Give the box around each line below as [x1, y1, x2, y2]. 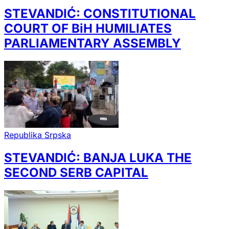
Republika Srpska [4, 129, 71, 140]
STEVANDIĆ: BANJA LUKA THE [4, 150, 192, 165]
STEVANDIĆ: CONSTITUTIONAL [4, 6, 196, 21]
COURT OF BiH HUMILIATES [4, 21, 172, 36]
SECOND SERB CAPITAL [4, 165, 148, 180]
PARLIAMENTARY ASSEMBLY [4, 36, 181, 51]
